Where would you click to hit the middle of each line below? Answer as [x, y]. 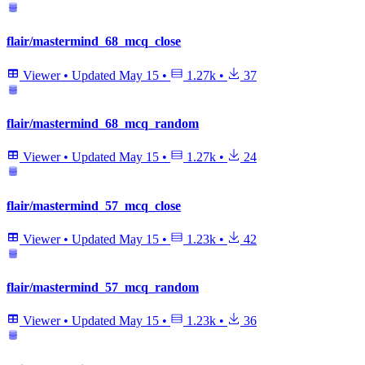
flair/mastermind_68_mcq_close [94, 42]
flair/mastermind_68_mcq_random [103, 123]
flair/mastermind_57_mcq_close [94, 205]
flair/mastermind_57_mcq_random [103, 288]
